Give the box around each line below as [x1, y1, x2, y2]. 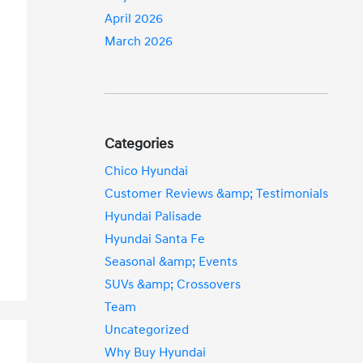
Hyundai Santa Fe [105, 231, 206, 247]
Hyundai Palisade [105, 208, 203, 224]
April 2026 [105, 11, 164, 27]
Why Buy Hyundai [105, 344, 207, 361]
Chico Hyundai [105, 163, 189, 179]
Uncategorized [105, 322, 190, 338]
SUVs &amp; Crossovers [105, 276, 241, 293]
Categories [105, 135, 174, 153]
